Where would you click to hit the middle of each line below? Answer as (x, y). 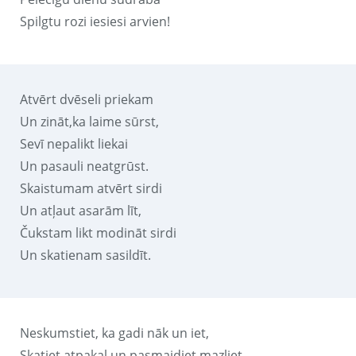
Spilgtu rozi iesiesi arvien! (95, 21)
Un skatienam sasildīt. (85, 255)
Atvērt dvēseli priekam (87, 99)
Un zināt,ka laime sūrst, (89, 121)
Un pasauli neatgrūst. (84, 166)
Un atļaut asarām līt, (81, 210)
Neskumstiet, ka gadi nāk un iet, (114, 333)
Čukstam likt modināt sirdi (98, 232)
